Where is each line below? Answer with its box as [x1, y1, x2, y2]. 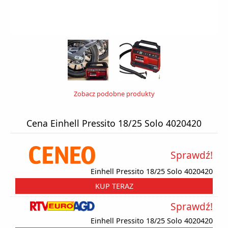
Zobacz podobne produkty [73, 89, 155, 99]
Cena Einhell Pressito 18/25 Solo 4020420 [26, 117, 202, 130]
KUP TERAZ [95, 181, 133, 191]
